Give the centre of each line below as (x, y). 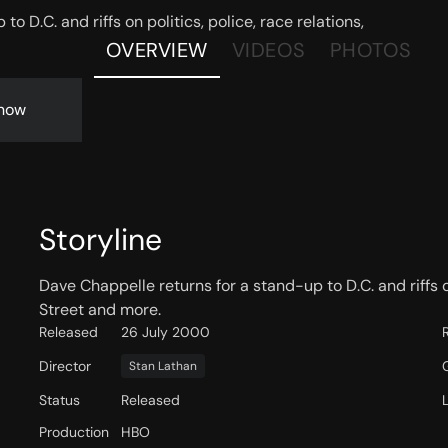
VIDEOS (268, 50)
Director (64, 366)
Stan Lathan (162, 366)
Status (59, 400)
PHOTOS (370, 50)
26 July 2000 (165, 332)
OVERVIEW (156, 50)
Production (73, 432)
